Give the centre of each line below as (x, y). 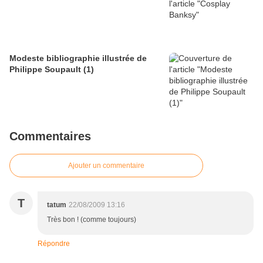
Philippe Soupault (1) (52, 70)
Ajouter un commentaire (106, 166)
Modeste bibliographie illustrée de (78, 58)
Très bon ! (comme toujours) (92, 220)
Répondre (54, 244)
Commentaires (50, 136)
